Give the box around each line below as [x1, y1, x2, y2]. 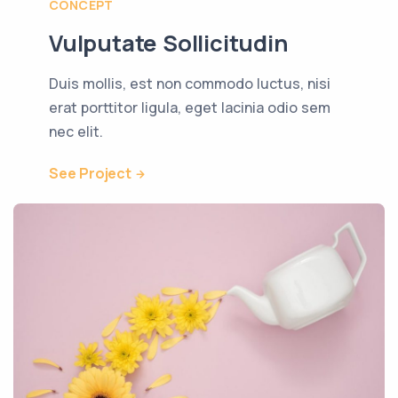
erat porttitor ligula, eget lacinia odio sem [49, 97, 330, 117]
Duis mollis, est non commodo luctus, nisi [49, 73, 330, 93]
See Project [49, 163, 131, 183]
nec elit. [49, 121, 103, 141]
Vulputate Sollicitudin [49, 27, 289, 59]
